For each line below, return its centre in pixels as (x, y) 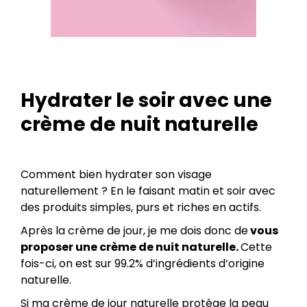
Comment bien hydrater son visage (116, 175)
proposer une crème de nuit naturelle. (131, 247)
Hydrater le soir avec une (146, 101)
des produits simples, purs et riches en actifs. (141, 208)
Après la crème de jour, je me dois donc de (134, 231)
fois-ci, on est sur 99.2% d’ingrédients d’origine (143, 264)
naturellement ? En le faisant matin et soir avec (148, 191)
